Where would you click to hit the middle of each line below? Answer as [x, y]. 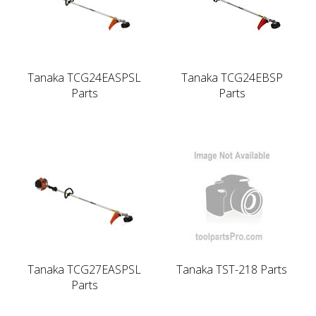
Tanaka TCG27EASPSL [84, 269]
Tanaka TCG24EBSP [232, 77]
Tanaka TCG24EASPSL [84, 77]
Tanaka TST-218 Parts [232, 269]
